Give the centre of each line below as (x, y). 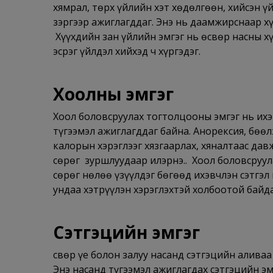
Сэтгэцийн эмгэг (126, 232)
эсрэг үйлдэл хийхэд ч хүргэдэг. (127, 51)
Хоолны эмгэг (113, 94)
